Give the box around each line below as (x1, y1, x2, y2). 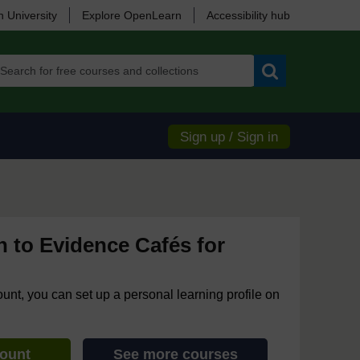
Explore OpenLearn (82, 9, 182, 22)
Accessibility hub (207, 9, 290, 22)
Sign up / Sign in (180, 129, 278, 145)
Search (269, 86, 307, 99)
